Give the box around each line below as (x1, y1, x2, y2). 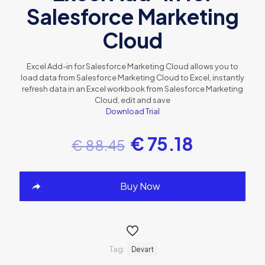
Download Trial (105, 106, 160, 116)
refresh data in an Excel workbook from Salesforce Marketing (22, 83, 243, 93)
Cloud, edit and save (95, 95, 170, 105)
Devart (131, 244, 154, 254)
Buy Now (120, 179, 160, 192)
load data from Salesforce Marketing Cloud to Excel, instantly (21, 72, 244, 82)
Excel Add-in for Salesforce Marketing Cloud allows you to (27, 61, 238, 71)
